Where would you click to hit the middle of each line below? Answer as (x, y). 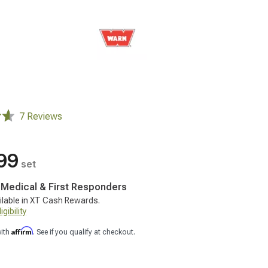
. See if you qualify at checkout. (84, 232)
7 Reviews (41, 116)
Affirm (22, 231)
